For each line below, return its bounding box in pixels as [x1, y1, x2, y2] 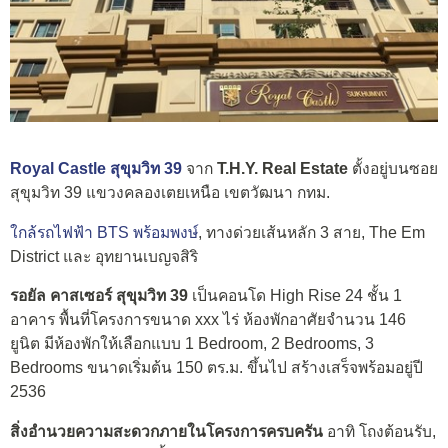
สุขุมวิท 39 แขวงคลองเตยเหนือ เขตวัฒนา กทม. [10, 184, 330, 202]
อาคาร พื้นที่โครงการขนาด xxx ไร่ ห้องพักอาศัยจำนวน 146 [10, 311, 406, 329]
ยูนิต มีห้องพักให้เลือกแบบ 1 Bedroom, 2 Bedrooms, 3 [10, 335, 374, 353]
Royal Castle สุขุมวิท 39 [10, 160, 182, 178]
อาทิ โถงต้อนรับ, [323, 422, 436, 440]
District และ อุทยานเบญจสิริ [10, 247, 198, 265]
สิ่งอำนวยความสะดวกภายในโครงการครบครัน [10, 422, 323, 440]
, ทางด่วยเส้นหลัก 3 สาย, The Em [198, 223, 425, 241]
